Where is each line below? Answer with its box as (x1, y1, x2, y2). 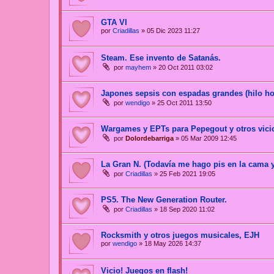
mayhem (125, 64, 151, 72)
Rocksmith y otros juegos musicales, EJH (101, 231, 259, 240)
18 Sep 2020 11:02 (160, 206, 215, 213)
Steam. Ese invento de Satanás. (101, 53, 221, 63)
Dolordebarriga (125, 135, 174, 143)
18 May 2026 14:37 (144, 240, 201, 248)
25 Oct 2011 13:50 (157, 99, 212, 107)
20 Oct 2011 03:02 (158, 64, 213, 72)
